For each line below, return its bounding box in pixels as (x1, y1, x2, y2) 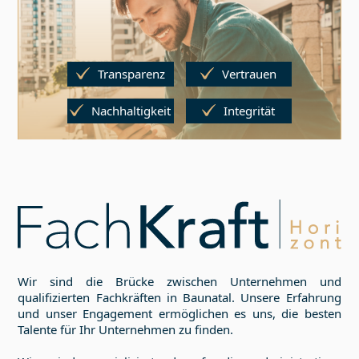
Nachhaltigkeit (91, 102, 171, 119)
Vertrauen (222, 65, 277, 82)
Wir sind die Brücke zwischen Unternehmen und (18, 273, 341, 290)
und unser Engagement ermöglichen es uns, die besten (18, 305, 341, 322)
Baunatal (183, 289, 232, 306)
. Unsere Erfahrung (232, 289, 341, 306)
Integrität (224, 102, 276, 119)
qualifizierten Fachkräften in (18, 289, 184, 306)
